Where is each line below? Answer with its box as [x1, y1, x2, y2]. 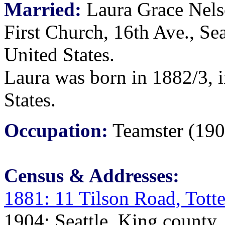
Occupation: [4, 120, 108, 141]
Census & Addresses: [4, 165, 179, 186]
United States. [4, 44, 115, 65]
